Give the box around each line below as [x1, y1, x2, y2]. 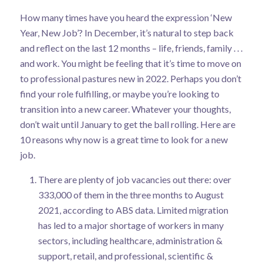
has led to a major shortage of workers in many [38, 220, 224, 231]
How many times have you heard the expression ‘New [19, 11, 232, 23]
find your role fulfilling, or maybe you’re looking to [19, 87, 220, 99]
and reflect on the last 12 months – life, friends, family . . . [19, 42, 242, 53]
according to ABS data [62, 204, 153, 216]
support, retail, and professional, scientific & [38, 250, 213, 262]
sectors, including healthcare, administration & [38, 235, 222, 247]
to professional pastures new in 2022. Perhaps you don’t [19, 72, 241, 84]
